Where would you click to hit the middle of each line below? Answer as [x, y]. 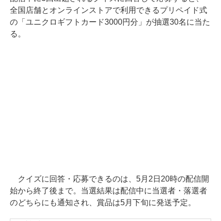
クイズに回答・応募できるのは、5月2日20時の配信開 [110, 179]
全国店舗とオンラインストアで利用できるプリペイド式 [109, 10]
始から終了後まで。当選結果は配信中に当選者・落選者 [109, 191]
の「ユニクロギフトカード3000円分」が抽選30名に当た [110, 22]
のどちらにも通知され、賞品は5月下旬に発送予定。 [103, 203]
